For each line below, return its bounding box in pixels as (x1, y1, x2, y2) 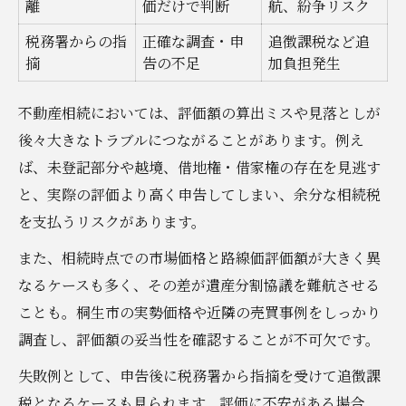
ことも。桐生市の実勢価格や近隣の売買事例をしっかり (18, 301, 381, 323)
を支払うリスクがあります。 (18, 210, 206, 232)
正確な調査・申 (142, 30, 244, 52)
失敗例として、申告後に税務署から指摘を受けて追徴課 (18, 364, 381, 386)
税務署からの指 (25, 30, 127, 52)
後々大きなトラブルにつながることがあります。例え (18, 129, 364, 150)
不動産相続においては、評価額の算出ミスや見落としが (18, 101, 381, 123)
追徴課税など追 (268, 30, 370, 52)
